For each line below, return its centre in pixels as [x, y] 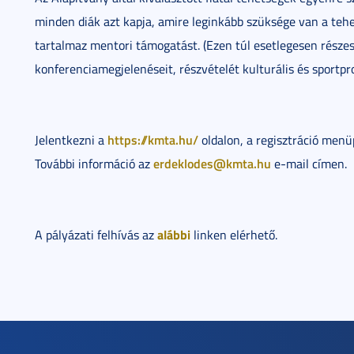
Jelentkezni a [71, 140]
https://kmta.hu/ [153, 139]
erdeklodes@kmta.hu [212, 163]
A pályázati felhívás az [96, 235]
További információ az [94, 164]
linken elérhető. [234, 235]
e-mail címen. [309, 164]
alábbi [174, 234]
